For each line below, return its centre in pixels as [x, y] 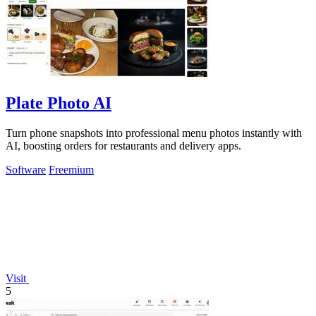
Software [26, 170]
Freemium [71, 170]
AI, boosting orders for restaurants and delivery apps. [123, 146]
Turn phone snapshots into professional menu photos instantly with [154, 133]
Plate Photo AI [59, 103]
